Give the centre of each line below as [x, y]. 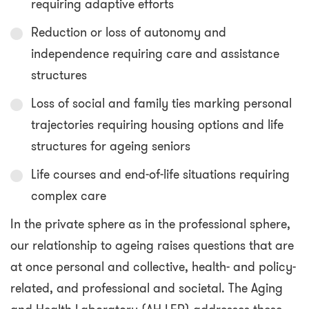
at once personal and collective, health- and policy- [153, 267]
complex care [69, 196]
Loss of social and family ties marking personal [161, 104]
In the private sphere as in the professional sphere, [150, 225]
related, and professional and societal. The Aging [147, 289]
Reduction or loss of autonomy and [129, 33]
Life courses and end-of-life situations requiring [160, 175]
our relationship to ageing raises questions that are [152, 246]
